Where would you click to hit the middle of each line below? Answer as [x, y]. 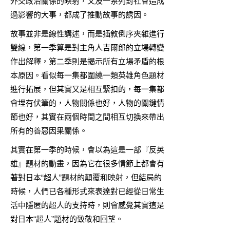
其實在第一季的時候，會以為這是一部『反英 [87, 149]
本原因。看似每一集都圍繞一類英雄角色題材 [87, 75]
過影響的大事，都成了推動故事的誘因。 [80, 14]
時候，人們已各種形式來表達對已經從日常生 [87, 191]
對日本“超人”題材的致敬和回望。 [67, 219]
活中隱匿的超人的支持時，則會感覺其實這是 [87, 205]
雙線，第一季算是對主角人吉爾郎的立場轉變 [87, 47]
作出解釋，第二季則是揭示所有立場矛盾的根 [87, 61]
